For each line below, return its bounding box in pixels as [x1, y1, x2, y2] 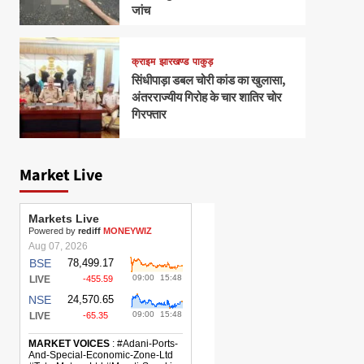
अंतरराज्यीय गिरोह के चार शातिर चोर [131, 89, 282, 106]
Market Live [19, 163, 102, 187]
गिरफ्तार [131, 106, 167, 123]
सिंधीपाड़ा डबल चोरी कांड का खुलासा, [131, 71, 286, 89]
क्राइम [131, 54, 155, 69]
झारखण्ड [158, 54, 188, 69]
